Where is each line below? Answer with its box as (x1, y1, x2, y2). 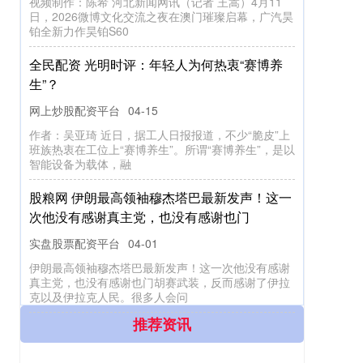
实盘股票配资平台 (29, 236, 120, 253)
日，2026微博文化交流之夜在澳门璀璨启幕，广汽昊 (29, 9, 293, 26)
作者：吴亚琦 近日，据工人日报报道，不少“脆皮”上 (29, 127, 290, 144)
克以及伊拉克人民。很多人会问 (29, 289, 188, 306)
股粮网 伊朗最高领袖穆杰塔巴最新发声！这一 (29, 189, 292, 208)
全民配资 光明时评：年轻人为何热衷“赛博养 (29, 56, 283, 75)
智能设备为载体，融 (29, 156, 131, 173)
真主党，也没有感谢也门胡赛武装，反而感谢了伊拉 (29, 275, 290, 292)
